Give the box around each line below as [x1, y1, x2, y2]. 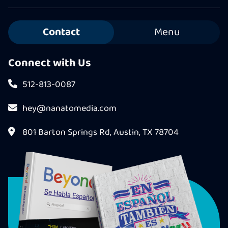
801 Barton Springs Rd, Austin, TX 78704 [22, 126, 179, 139]
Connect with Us [8, 54, 91, 72]
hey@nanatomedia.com [22, 102, 117, 116]
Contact [42, 24, 80, 41]
